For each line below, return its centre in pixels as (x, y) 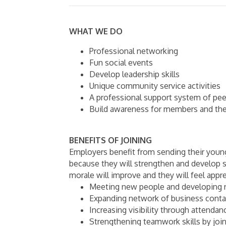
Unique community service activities (155, 86)
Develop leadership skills (134, 74)
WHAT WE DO (96, 32)
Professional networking (134, 51)
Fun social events (121, 63)
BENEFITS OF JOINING (110, 140)
